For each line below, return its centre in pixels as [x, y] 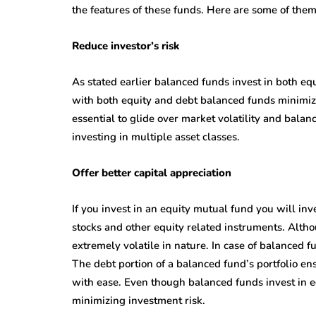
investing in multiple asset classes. [156, 137]
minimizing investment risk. [139, 301]
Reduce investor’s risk [126, 46]
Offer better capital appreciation [152, 173]
